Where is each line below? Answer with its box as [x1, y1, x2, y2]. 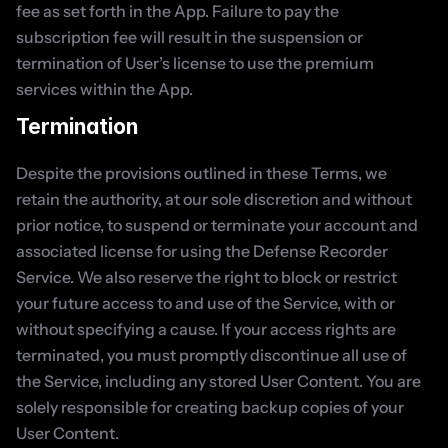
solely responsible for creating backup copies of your [16, 397, 404, 417]
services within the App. [16, 79, 193, 99]
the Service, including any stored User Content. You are [16, 371, 421, 391]
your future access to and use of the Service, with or [16, 293, 395, 313]
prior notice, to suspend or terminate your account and [16, 215, 418, 235]
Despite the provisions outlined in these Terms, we [16, 163, 387, 183]
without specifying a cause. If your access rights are [16, 319, 396, 339]
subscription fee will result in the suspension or [16, 27, 363, 47]
